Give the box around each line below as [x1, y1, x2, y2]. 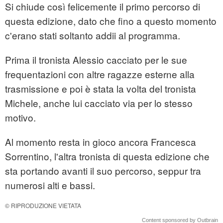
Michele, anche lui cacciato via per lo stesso [5, 96, 193, 110]
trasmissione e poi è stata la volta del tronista [5, 82, 196, 96]
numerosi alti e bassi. [5, 178, 95, 192]
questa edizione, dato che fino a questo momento [5, 14, 217, 28]
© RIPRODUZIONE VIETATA [5, 201, 81, 210]
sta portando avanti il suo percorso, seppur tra [5, 164, 201, 178]
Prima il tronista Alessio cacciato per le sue [5, 53, 187, 67]
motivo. [5, 111, 36, 124]
